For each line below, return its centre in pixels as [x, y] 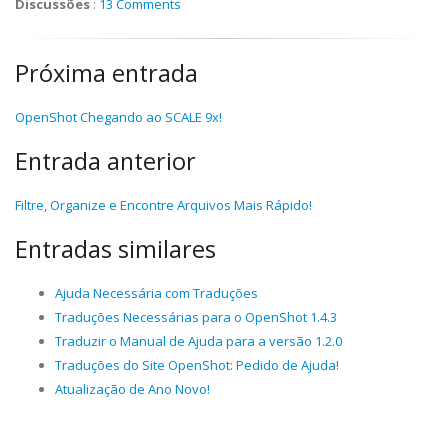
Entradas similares [115, 249]
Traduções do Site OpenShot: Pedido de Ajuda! [197, 365]
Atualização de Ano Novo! [132, 389]
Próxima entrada [106, 73]
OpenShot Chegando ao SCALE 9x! [118, 117]
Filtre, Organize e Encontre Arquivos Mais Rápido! [163, 205]
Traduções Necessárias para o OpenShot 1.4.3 [196, 317]
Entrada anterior [105, 161]
